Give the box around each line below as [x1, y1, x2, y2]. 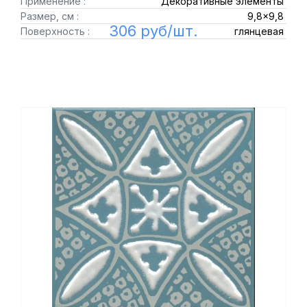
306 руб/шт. [109, 22, 198, 40]
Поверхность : [21, 25, 90, 37]
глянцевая [234, 25, 284, 37]
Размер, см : [21, 10, 79, 22]
